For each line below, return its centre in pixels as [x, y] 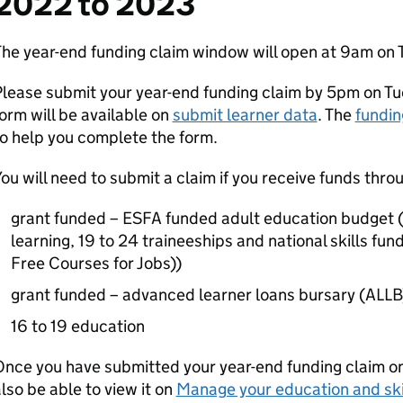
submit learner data [245, 115]
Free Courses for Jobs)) [96, 263]
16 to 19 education [77, 326]
